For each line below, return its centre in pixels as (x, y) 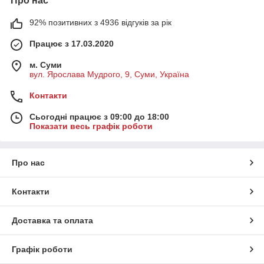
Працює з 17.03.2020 (72, 44)
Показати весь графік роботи (91, 126)
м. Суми (46, 65)
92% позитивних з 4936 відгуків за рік (100, 22)
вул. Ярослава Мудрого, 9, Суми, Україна (109, 74)
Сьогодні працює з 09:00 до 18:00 (99, 117)
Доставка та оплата (52, 220)
